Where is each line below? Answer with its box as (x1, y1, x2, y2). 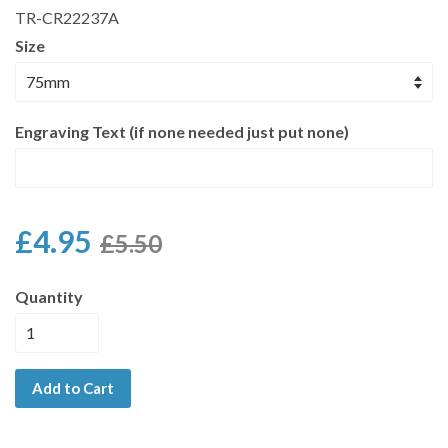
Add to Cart (32, 379, 114, 397)
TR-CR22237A (15, 8, 119, 27)
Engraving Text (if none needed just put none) (15, 122, 349, 141)
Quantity (15, 287, 83, 306)
